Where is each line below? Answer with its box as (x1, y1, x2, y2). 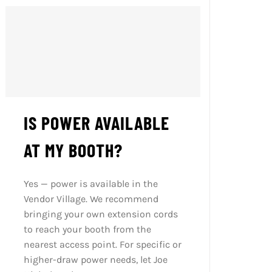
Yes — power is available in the (23, 178, 158, 190)
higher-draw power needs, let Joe (23, 254, 168, 266)
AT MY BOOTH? (23, 139, 123, 161)
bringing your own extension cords (23, 208, 178, 220)
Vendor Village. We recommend (23, 193, 158, 205)
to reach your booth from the (23, 223, 151, 236)
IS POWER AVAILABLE (23, 112, 169, 134)
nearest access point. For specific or (23, 239, 182, 251)
